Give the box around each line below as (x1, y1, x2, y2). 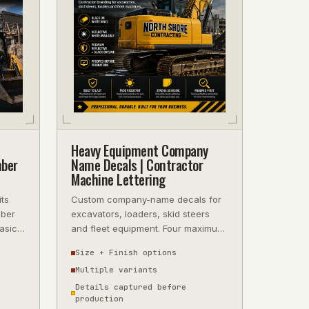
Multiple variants (75, 265, 157, 275)
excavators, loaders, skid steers (71, 208, 210, 219)
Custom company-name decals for (71, 194, 221, 205)
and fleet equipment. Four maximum (71, 223, 225, 234)
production (75, 294, 123, 303)
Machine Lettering (71, 169, 166, 190)
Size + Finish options (75, 248, 177, 257)
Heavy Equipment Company (71, 140, 208, 161)
